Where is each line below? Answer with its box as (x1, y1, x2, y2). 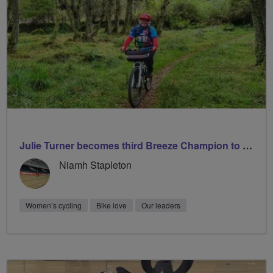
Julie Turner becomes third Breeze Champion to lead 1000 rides (243, 138, 252, 153)
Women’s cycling (26, 200, 82, 211)
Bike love (96, 200, 127, 211)
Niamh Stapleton (59, 158, 132, 172)
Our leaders (141, 200, 180, 211)
